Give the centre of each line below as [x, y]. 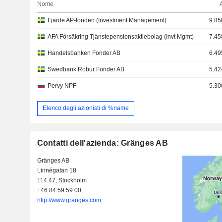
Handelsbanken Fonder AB [84, 53]
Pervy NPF [62, 85]
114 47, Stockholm [62, 180]
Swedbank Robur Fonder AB [86, 69]
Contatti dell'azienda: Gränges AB [102, 143]
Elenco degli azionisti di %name [85, 108]
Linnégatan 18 [56, 170]
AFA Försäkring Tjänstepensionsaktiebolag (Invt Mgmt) [120, 36]
